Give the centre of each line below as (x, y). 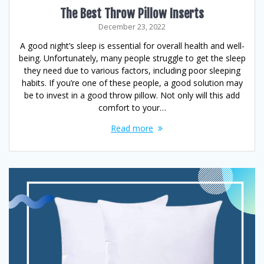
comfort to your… (132, 108)
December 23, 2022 (132, 27)
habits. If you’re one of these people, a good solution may (132, 83)
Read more (132, 128)
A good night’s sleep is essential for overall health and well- (132, 46)
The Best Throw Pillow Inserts (132, 14)
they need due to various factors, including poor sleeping (132, 70)
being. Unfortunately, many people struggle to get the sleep (132, 58)
